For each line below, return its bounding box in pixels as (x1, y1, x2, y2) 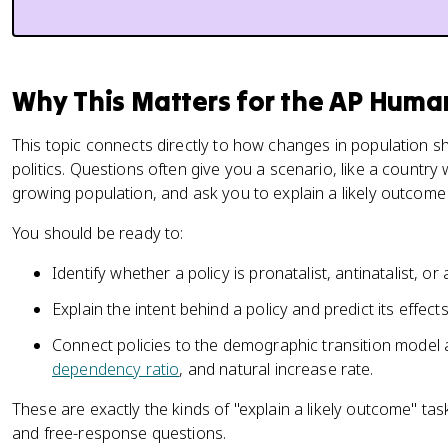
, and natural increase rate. (179, 358, 374, 380)
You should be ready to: (12, 222, 184, 244)
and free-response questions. (12, 422, 227, 444)
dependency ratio (52, 358, 180, 380)
